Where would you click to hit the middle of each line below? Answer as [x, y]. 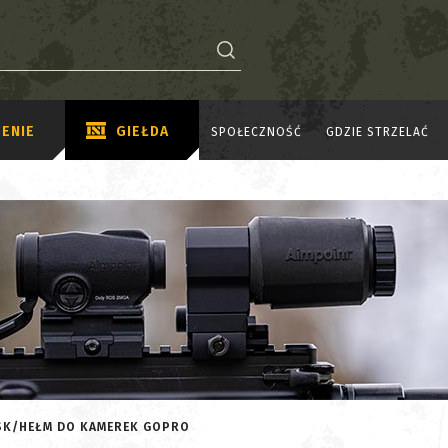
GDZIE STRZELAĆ [377, 131]
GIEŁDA [142, 131]
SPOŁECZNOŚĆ [256, 131]
